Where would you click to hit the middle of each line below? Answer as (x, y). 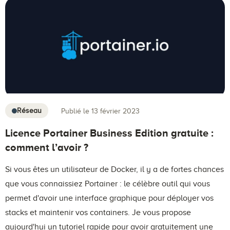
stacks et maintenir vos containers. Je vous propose (98, 213)
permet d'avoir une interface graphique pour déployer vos (109, 198)
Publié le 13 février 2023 (100, 111)
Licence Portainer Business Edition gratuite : (109, 133)
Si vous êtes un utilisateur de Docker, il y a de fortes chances (114, 170)
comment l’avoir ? (47, 148)
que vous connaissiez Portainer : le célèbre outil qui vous (108, 184)
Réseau (29, 111)
